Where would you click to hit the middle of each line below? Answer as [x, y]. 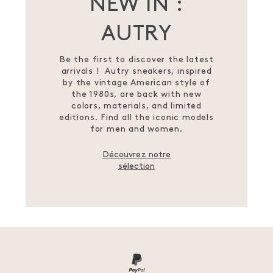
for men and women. [136, 129]
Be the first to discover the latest [136, 60]
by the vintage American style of [136, 83]
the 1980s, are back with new [136, 94]
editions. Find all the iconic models [136, 118]
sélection [136, 166]
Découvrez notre [136, 155]
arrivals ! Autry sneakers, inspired [136, 71]
